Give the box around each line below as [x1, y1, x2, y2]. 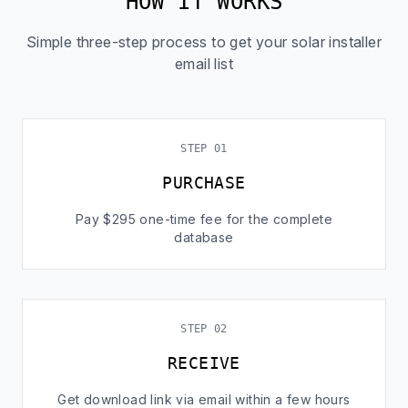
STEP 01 [180, 142, 228, 155]
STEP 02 [180, 322, 228, 335]
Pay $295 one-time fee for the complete [75, 211, 333, 227]
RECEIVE [168, 353, 240, 372]
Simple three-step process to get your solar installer [25, 33, 382, 51]
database [174, 229, 234, 245]
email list [174, 55, 233, 73]
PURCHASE [162, 173, 246, 192]
